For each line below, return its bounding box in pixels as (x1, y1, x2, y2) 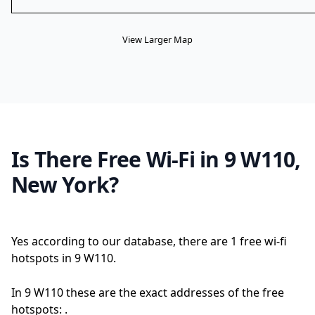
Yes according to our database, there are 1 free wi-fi (11, 233, 287, 249)
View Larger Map (122, 33, 193, 46)
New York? (11, 170, 119, 199)
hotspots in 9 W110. (11, 250, 116, 266)
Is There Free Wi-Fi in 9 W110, (11, 145, 301, 174)
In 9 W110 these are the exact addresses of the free (11, 285, 284, 300)
